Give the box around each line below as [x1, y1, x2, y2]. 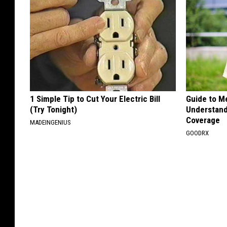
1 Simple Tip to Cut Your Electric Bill [30, 93, 160, 104]
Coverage [186, 115, 220, 125]
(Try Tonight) [30, 104, 77, 115]
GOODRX [186, 129, 209, 137]
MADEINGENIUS [30, 118, 71, 126]
